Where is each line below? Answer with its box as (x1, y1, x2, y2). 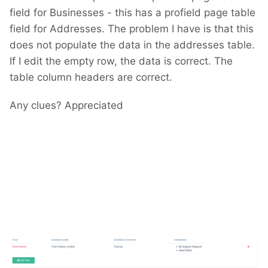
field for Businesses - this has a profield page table (10, 7, 255, 19)
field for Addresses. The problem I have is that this (10, 23, 254, 35)
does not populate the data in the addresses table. (10, 39, 255, 51)
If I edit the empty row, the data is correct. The (10, 55, 233, 68)
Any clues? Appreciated (10, 99, 123, 112)
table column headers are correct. (10, 71, 172, 84)
